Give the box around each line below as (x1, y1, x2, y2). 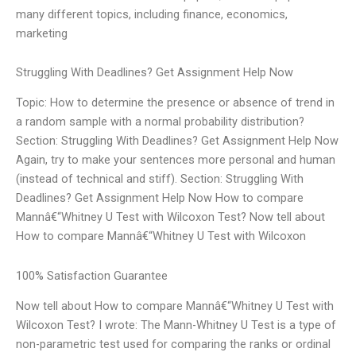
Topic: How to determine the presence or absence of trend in (16, 95, 335, 110)
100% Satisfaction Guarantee (16, 269, 168, 283)
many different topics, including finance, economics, (16, 6, 288, 21)
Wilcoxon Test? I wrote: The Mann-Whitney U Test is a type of (16, 318, 336, 333)
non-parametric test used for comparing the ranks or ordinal (16, 337, 331, 352)
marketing (16, 25, 68, 41)
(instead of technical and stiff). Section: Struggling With (16, 172, 304, 187)
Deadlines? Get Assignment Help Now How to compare (16, 191, 304, 206)
